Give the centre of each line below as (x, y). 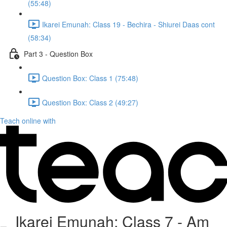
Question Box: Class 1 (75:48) (90, 78)
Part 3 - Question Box (58, 53)
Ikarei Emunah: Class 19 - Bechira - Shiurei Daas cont (128, 24)
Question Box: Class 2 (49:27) (90, 102)
